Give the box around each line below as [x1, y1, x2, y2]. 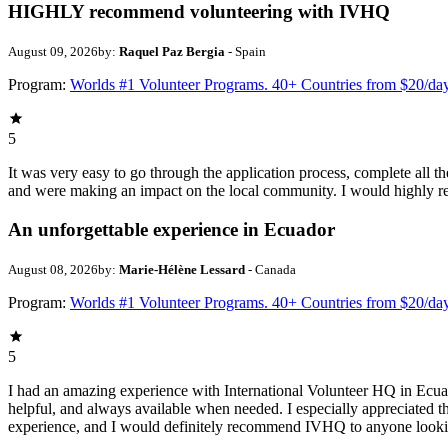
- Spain [225, 44, 266, 60]
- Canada [245, 261, 296, 277]
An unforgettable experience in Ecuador [8, 218, 335, 240]
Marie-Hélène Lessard [119, 261, 245, 277]
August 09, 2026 [8, 44, 98, 60]
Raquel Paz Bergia [119, 44, 225, 60]
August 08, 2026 [8, 261, 98, 277]
